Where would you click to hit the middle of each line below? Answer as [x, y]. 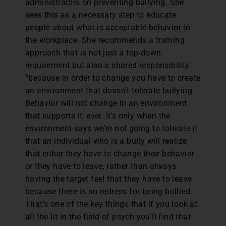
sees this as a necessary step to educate [101, 15]
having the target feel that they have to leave [109, 179]
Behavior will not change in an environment [106, 103]
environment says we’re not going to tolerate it [111, 128]
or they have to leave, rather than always [101, 166]
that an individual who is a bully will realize [106, 141]
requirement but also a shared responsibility [107, 65]
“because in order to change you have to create [113, 78]
